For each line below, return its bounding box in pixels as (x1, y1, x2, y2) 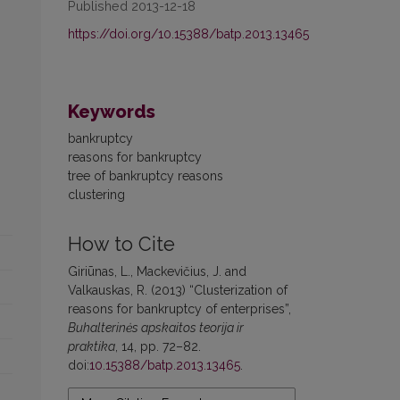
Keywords (68, 101, 155, 123)
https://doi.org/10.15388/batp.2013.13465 (68, 27, 309, 42)
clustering (68, 187, 125, 203)
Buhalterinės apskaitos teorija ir (68, 321, 244, 336)
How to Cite (68, 233, 175, 256)
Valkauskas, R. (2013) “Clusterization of (68, 283, 287, 298)
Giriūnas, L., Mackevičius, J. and (68, 264, 246, 279)
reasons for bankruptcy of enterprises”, (68, 302, 291, 317)
